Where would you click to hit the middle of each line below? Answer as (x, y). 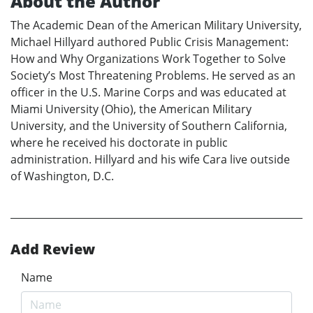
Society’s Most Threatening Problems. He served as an (153, 75)
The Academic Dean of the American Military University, (156, 25)
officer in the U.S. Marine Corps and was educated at (148, 92)
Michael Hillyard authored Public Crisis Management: (150, 42)
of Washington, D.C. (62, 176)
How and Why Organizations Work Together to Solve (148, 58)
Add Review (53, 249)
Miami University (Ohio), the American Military (131, 109)
